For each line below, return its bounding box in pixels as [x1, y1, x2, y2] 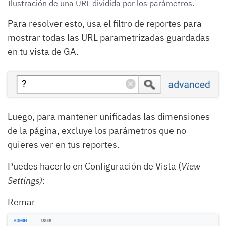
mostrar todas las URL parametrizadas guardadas [8, 31, 210, 43]
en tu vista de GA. [8, 45, 79, 58]
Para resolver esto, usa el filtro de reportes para [8, 17, 202, 29]
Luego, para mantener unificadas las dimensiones [8, 110, 210, 122]
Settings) [8, 174, 42, 186]
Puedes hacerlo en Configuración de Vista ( [8, 160, 181, 172]
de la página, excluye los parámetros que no [8, 124, 186, 136]
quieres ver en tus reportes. [8, 138, 120, 150]
